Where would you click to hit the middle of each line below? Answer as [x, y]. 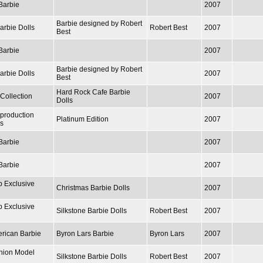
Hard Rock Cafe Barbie [93, 92]
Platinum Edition [82, 119]
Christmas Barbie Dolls [93, 188]
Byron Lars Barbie [85, 233]
